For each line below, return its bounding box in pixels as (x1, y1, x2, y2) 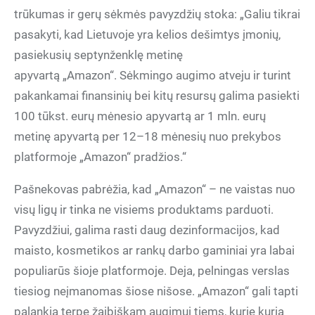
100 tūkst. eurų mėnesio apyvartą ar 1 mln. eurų (14, 109, 266, 123)
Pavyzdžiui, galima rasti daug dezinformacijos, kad (14, 223, 280, 237)
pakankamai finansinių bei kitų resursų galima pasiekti (14, 89, 300, 103)
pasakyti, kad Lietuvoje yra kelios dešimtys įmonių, (14, 27, 281, 41)
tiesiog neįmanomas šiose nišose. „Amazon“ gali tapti (14, 284, 298, 298)
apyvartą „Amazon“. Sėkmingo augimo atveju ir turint (14, 68, 291, 82)
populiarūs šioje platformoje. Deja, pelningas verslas (14, 264, 290, 278)
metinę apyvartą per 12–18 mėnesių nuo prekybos (14, 129, 281, 143)
